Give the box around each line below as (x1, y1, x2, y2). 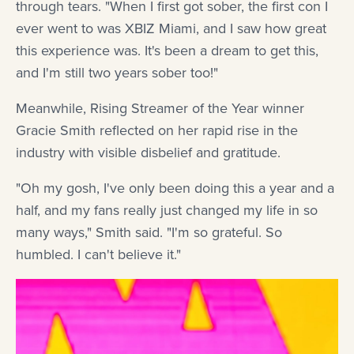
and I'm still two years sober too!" (16, 62, 218, 83)
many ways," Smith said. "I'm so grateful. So (16, 221, 282, 243)
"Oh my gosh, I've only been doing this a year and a (16, 177, 334, 198)
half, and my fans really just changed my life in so (16, 199, 318, 220)
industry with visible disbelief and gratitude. (16, 141, 281, 163)
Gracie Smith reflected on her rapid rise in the (16, 119, 298, 141)
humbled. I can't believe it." (16, 243, 181, 265)
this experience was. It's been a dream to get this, (16, 40, 318, 61)
